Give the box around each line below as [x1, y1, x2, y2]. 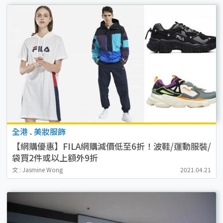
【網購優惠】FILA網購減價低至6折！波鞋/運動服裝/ [11, 140, 211, 153]
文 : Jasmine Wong [11, 165, 63, 174]
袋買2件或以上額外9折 [11, 151, 98, 164]
